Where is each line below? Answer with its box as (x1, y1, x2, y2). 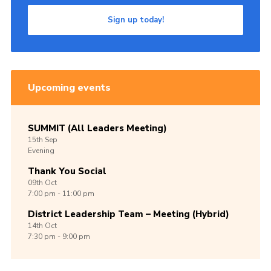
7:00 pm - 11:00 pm (27, 188, 94, 198)
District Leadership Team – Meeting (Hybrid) (27, 207, 229, 220)
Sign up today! (107, 14, 164, 25)
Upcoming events (27, 80, 111, 94)
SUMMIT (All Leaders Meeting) (27, 122, 167, 134)
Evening (27, 145, 54, 155)
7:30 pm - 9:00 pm (27, 231, 90, 241)
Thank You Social (27, 165, 106, 177)
